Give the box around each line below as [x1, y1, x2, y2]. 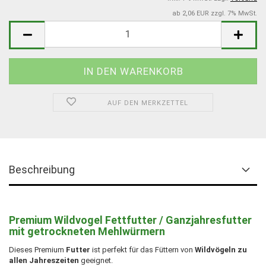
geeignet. [79, 255, 115, 265]
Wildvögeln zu [195, 245, 247, 254]
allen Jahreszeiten [9, 255, 79, 265]
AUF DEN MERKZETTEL [107, 99, 188, 107]
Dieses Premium [9, 245, 66, 254]
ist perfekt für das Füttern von [90, 245, 195, 254]
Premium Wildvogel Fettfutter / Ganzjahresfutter [9, 213, 252, 226]
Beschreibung [9, 163, 75, 176]
